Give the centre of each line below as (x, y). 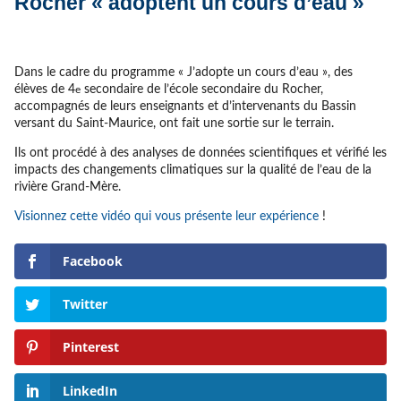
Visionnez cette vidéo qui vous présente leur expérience (166, 216)
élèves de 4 (44, 89)
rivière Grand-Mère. (67, 187)
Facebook (92, 260)
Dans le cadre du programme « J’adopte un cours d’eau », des (183, 72)
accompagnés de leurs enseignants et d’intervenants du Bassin (185, 106)
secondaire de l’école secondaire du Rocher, (201, 89)
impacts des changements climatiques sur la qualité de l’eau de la (192, 170)
